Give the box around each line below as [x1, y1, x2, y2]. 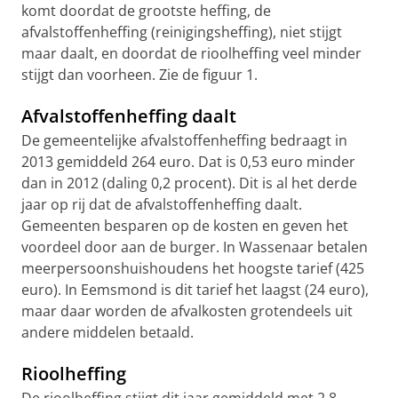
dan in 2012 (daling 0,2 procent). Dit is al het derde [21, 173, 357, 193]
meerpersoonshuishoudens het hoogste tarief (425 [21, 259, 364, 278]
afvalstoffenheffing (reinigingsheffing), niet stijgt [21, 22, 342, 42]
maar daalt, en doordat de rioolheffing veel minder [21, 44, 362, 63]
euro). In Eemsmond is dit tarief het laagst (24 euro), [21, 280, 369, 299]
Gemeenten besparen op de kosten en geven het [21, 216, 348, 235]
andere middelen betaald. [21, 322, 194, 342]
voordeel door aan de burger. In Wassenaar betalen [21, 237, 368, 257]
